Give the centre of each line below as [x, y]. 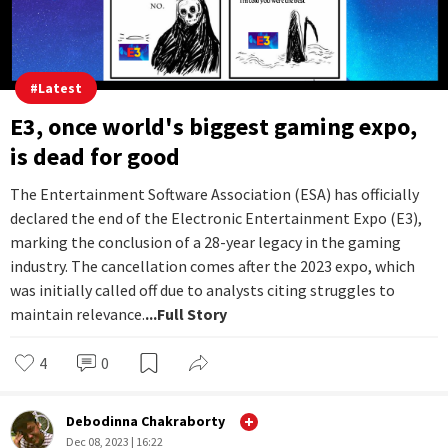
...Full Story [186, 314]
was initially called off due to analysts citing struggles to [202, 290]
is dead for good [95, 157]
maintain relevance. [77, 314]
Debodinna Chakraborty [145, 421]
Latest [60, 88]
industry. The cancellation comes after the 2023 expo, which [212, 266]
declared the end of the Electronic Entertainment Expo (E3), [216, 218]
